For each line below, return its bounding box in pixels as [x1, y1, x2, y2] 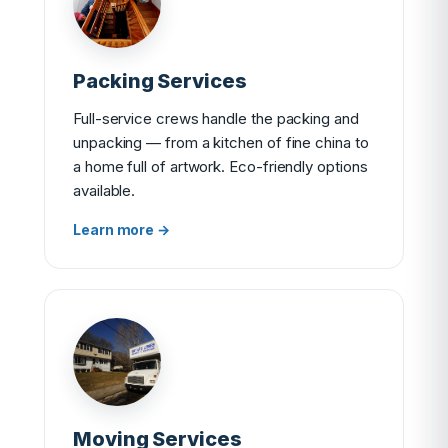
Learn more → [73, 221, 171, 238]
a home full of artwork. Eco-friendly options [73, 157, 368, 176]
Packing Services [73, 69, 247, 93]
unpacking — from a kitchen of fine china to [73, 133, 369, 152]
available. [73, 181, 136, 200]
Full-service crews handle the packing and [73, 109, 359, 128]
